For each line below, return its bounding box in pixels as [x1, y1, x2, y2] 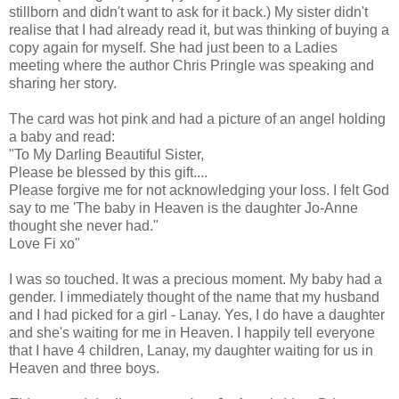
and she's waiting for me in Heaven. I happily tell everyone [9, 325, 375, 341]
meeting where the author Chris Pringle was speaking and [9, 58, 374, 74]
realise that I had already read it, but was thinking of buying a [9, 22, 389, 38]
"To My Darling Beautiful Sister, [9, 147, 204, 163]
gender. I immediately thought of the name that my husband [9, 289, 379, 305]
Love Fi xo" [9, 236, 80, 252]
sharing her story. [9, 76, 117, 92]
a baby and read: [9, 129, 115, 145]
